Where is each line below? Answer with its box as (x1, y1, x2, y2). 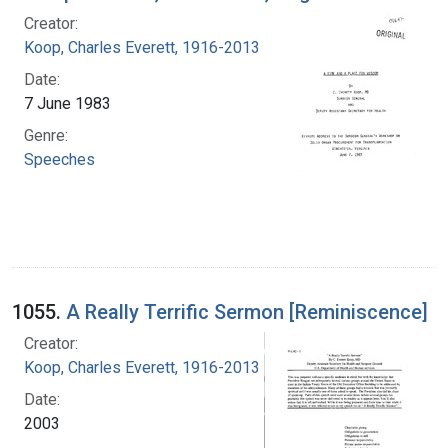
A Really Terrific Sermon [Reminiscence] (66, 299, 428, 324)
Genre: (24, 125, 68, 145)
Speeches (24, 149, 95, 169)
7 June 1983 (24, 93, 111, 113)
